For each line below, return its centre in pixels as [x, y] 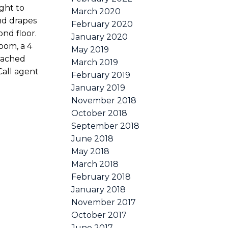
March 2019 [95, 62]
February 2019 [101, 75]
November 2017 [104, 202]
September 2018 [106, 126]
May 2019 [90, 49]
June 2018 [93, 138]
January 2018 [99, 189]
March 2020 [96, 11]
